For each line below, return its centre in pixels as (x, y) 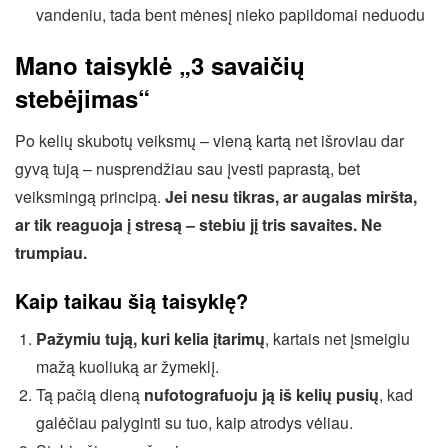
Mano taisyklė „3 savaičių (160, 65)
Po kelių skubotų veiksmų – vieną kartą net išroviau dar (209, 140)
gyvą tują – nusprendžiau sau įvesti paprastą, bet (187, 168)
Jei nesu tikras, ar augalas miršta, (291, 196)
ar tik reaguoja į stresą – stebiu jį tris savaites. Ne (198, 224)
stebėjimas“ (82, 98)
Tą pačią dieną (89, 394)
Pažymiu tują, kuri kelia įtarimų (150, 338)
